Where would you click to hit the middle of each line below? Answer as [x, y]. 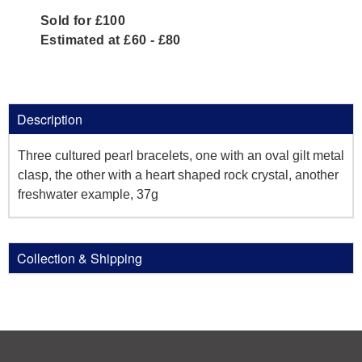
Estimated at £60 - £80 [111, 40]
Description [50, 119]
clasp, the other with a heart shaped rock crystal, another [178, 175]
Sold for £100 [83, 21]
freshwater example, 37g [88, 194]
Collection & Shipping [80, 258]
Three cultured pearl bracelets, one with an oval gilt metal [181, 156]
